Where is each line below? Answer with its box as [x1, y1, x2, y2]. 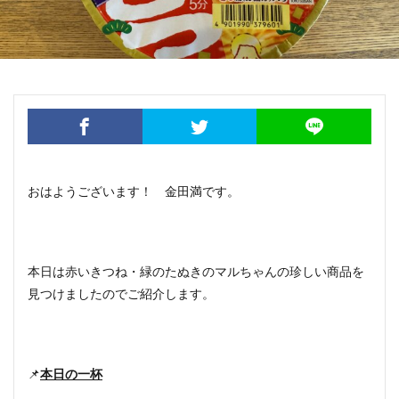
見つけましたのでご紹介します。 [28, 286, 215, 301]
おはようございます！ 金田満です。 [28, 183, 240, 199]
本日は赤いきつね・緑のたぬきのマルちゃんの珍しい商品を [28, 264, 364, 279]
